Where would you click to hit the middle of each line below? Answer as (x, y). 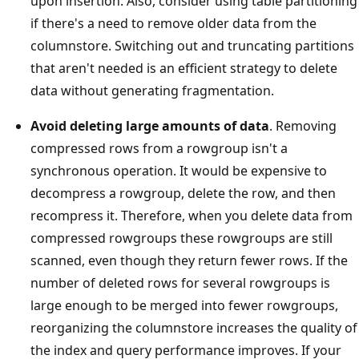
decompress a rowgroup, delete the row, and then (183, 193)
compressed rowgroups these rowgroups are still (182, 238)
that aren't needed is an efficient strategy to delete (184, 68)
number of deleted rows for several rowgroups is (180, 282)
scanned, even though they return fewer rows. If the (189, 260)
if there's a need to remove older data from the (173, 23)
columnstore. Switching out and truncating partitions (192, 45)
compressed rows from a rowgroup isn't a (159, 148)
